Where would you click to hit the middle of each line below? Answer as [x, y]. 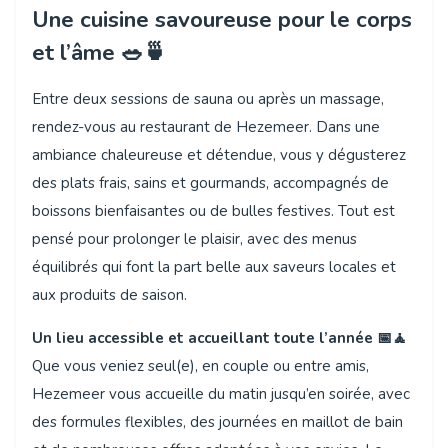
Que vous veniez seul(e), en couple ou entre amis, [200, 365]
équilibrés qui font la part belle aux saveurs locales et [214, 266]
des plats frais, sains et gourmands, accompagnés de [210, 182]
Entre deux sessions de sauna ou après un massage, [208, 98]
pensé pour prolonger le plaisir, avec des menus [194, 238]
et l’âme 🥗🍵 [99, 52]
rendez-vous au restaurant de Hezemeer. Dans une [206, 126]
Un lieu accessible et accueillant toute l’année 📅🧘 [219, 337]
